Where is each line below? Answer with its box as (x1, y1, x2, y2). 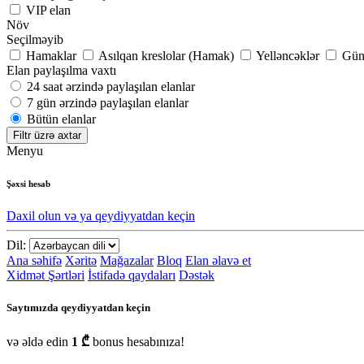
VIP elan (26, 3, 71, 18)
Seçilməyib (6, 32, 63, 47)
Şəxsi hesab (6, 179, 50, 189)
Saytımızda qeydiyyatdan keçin (6, 301, 150, 314)
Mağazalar (100, 253, 154, 268)
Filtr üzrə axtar (13, 129, 81, 142)
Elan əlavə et (185, 253, 251, 268)
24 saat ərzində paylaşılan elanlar (27, 80, 195, 94)
